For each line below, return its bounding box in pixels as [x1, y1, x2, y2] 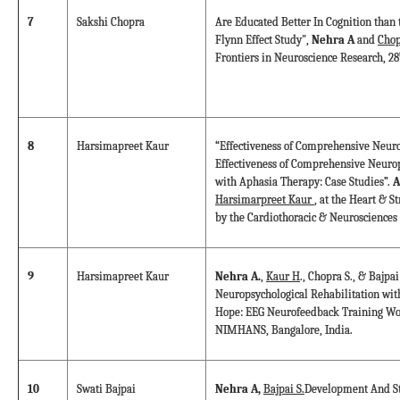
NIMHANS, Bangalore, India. [215, 324, 353, 337]
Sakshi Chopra [77, 16, 145, 29]
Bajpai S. [263, 383, 304, 396]
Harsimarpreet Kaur [215, 194, 314, 206]
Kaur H [266, 271, 300, 283]
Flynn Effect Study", [215, 34, 309, 46]
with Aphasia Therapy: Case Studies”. [215, 176, 393, 188]
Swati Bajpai [77, 383, 136, 396]
